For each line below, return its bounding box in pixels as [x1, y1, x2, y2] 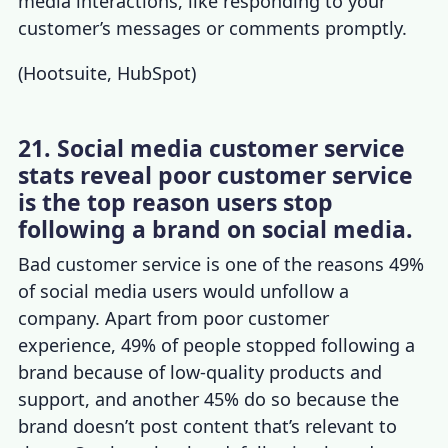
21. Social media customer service [18, 131, 406, 164]
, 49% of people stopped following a [111, 332, 416, 357]
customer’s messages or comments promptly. [18, 15, 408, 40]
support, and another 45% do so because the [18, 386, 400, 411]
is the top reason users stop [18, 185, 334, 218]
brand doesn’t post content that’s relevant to [18, 413, 398, 438]
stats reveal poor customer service [18, 158, 414, 191]
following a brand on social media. [18, 212, 414, 245]
